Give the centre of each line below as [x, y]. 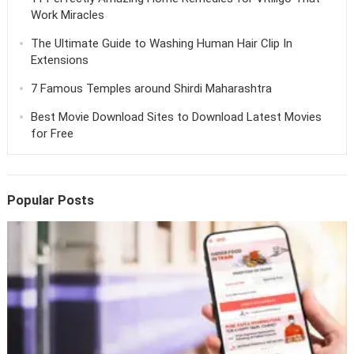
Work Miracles [67, 15]
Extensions [59, 60]
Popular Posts [50, 200]
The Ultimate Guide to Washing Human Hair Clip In [161, 43]
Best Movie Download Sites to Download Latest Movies [176, 117]
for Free [52, 133]
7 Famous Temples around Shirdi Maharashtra [151, 88]
